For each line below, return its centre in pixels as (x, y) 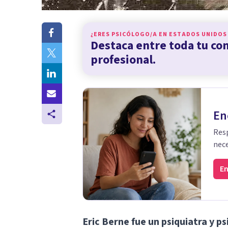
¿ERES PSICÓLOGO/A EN (130, 34)
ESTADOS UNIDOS (198, 34)
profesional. (123, 60)
